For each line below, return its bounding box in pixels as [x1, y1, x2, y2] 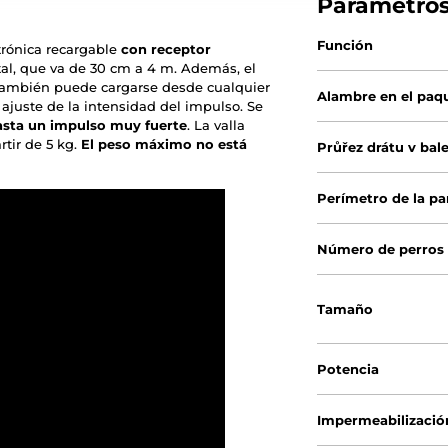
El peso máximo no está [81, 136, 247, 153]
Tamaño [317, 301, 374, 318]
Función [317, 37, 374, 54]
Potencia [317, 361, 380, 378]
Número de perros [317, 241, 445, 258]
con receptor [121, 41, 211, 58]
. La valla [187, 117, 245, 134]
